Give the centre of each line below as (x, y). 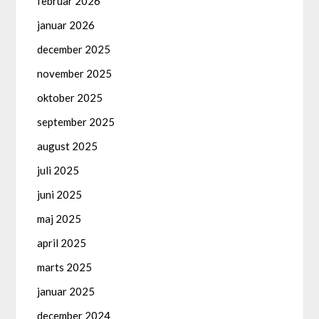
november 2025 (75, 74)
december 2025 (74, 49)
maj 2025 (59, 219)
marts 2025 (65, 267)
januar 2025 (66, 292)
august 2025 (68, 146)
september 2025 (76, 122)
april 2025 (62, 243)
